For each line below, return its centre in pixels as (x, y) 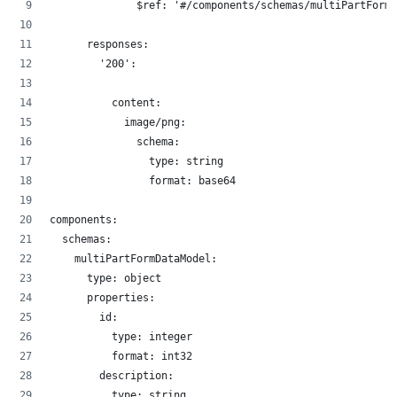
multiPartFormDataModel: (133, 259)
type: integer (121, 337)
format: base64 (143, 181)
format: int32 (121, 357)
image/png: (118, 123)
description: (112, 376)
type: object (105, 279)
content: (105, 103)
